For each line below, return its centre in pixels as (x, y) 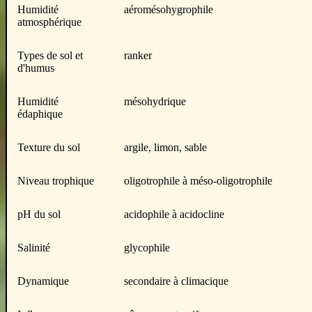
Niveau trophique (56, 181)
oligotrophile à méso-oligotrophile (198, 181)
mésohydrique (155, 101)
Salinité (34, 248)
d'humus (36, 68)
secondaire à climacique (176, 281)
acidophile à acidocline (174, 214)
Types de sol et (50, 55)
